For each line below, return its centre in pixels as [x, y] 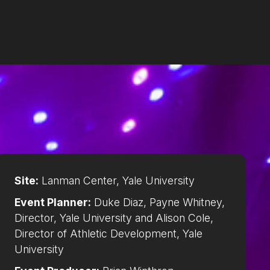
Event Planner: [53, 202]
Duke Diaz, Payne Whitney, [158, 202]
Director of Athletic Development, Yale [108, 234]
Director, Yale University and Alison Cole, [114, 218]
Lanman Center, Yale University [117, 181]
